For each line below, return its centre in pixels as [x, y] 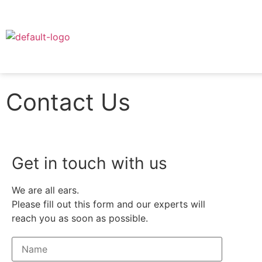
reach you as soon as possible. [80, 218]
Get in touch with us [89, 163]
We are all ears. [45, 190]
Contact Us [68, 102]
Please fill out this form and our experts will [108, 204]
